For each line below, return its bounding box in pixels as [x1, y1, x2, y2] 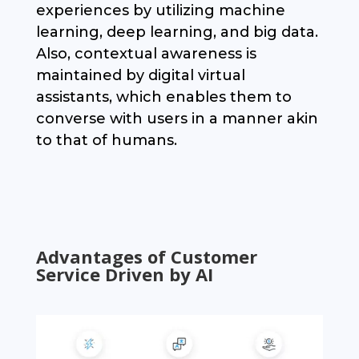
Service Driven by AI [35, 262, 213, 287]
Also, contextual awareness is [35, 45, 256, 63]
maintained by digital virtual [35, 67, 245, 85]
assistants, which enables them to [35, 88, 292, 107]
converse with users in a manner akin [35, 110, 318, 128]
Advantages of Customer [35, 244, 257, 269]
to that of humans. [35, 131, 177, 150]
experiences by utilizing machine [35, 2, 285, 20]
